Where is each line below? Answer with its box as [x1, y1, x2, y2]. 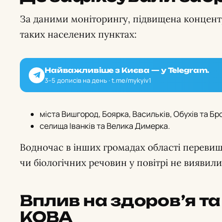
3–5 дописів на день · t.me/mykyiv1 [45, 76, 151, 85]
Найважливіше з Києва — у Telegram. [45, 66, 210, 74]
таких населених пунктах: [20, 28, 137, 40]
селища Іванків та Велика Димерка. [40, 120, 170, 131]
